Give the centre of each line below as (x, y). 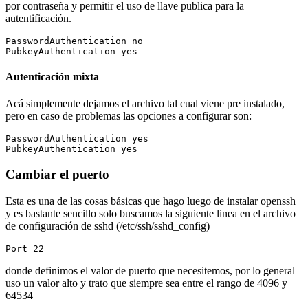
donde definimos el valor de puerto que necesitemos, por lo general (150, 270)
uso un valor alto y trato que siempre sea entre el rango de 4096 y (146, 283)
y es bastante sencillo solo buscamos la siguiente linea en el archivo (151, 213)
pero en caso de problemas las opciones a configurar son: (129, 116)
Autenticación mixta (52, 76)
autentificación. (38, 18)
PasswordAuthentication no (74, 41)
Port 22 (25, 248)
